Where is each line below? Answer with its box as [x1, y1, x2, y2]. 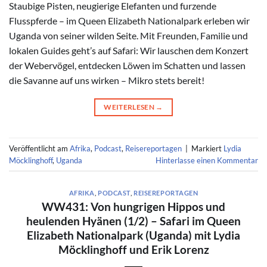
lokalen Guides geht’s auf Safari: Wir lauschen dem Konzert [9, 45, 249, 57]
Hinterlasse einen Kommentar [156, 155, 258, 165]
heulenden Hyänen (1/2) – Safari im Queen [26, 213, 241, 228]
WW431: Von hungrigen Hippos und [42, 199, 225, 213]
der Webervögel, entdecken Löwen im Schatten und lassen [9, 60, 246, 72]
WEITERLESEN [104, 103, 156, 112]
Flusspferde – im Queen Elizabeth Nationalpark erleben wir [9, 15, 250, 27]
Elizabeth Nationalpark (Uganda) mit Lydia [27, 228, 240, 242]
